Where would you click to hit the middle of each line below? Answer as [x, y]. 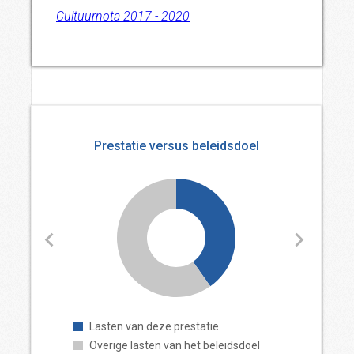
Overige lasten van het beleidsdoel [175, 345]
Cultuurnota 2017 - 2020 [123, 16]
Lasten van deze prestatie [154, 326]
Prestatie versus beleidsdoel [176, 146]
